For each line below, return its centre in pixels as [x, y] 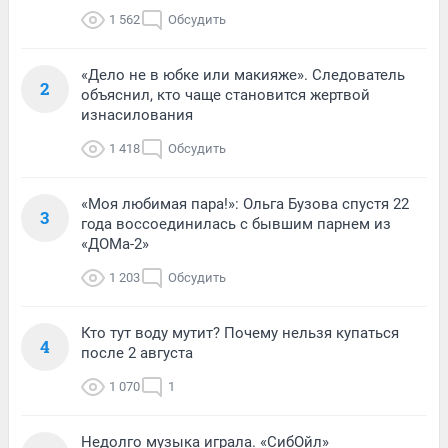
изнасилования [137, 115]
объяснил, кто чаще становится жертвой [225, 95]
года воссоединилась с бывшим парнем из [236, 224]
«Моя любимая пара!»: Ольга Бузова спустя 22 [245, 204]
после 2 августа [137, 353]
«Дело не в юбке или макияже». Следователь [243, 75]
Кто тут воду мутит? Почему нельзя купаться [240, 333]
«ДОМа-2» [115, 244]
